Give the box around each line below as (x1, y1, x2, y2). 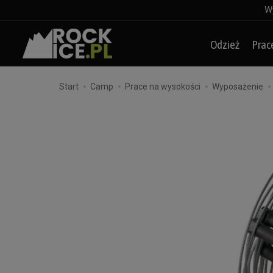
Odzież (210, 38, 239, 51)
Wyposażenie (212, 82, 263, 91)
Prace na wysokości (125, 82, 200, 91)
